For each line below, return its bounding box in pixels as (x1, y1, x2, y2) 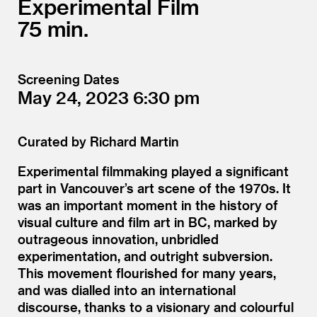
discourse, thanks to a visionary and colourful (18, 299, 294, 314)
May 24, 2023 (18, 86, 133, 108)
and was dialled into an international (18, 282, 236, 297)
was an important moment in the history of (18, 197, 278, 212)
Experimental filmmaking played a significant (18, 163, 289, 178)
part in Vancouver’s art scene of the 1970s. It (18, 180, 291, 195)
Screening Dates (18, 71, 120, 86)
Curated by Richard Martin (18, 133, 179, 149)
